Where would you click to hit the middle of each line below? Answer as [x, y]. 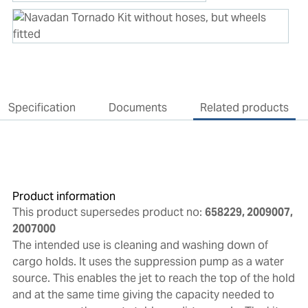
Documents [137, 108]
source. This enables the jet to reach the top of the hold [153, 278]
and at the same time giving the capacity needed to [143, 295]
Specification [42, 108]
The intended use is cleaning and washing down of [140, 245]
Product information [64, 197]
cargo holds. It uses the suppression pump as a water [148, 262]
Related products [244, 108]
